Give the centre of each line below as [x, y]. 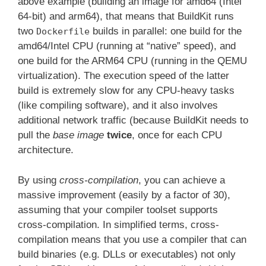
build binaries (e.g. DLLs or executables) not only [127, 254]
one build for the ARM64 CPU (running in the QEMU [132, 61]
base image [78, 135]
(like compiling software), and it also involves [118, 106]
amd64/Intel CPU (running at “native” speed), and [127, 46]
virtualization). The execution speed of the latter [123, 76]
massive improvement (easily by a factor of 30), [124, 195]
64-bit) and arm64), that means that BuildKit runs [126, 17]
